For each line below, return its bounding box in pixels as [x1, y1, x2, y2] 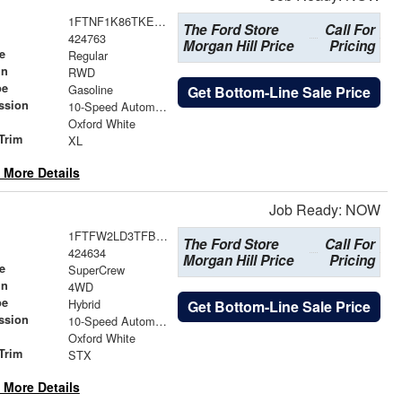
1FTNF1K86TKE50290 [153, 12, 166, 30]
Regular [67, 46, 108, 64]
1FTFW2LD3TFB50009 [155, 226, 168, 244]
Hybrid [67, 294, 100, 312]
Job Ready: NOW [269, 198, 380, 220]
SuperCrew [67, 260, 125, 278]
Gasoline [67, 80, 113, 98]
